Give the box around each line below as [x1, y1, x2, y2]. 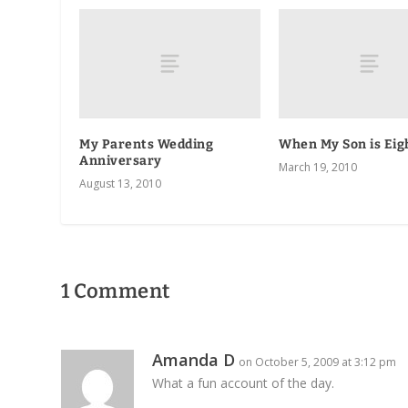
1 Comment [61, 278, 170, 303]
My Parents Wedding [79, 136, 214, 152]
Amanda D [152, 348, 236, 371]
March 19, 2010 [279, 158, 357, 175]
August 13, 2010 [79, 175, 162, 191]
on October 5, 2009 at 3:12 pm [239, 353, 397, 370]
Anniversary [79, 152, 162, 168]
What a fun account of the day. [152, 373, 335, 392]
